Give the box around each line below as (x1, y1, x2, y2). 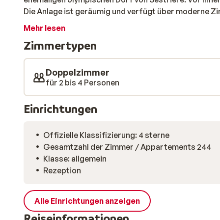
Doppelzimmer (46, 67, 110, 78)
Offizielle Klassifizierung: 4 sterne (43, 130, 169, 140)
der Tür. (24, 30, 52, 40)
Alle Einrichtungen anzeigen (34, 196, 140, 206)
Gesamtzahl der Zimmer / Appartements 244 (43, 142, 211, 152)
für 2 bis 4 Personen (46, 78, 119, 87)
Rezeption (43, 165, 81, 175)
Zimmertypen (24, 38, 97, 53)
